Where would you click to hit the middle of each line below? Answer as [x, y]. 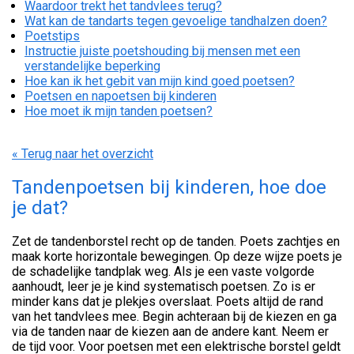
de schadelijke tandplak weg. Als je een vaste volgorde [163, 272]
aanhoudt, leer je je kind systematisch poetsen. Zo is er [164, 287]
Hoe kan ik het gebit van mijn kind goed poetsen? [160, 81]
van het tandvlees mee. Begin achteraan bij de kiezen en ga [174, 317]
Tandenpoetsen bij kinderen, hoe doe [169, 188]
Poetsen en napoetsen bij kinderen [121, 96]
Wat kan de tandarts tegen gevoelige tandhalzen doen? [176, 21]
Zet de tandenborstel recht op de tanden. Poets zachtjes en [176, 242]
